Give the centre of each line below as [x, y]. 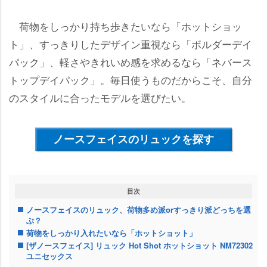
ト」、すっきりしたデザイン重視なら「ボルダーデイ [131, 44]
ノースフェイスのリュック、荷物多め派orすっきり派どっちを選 [139, 210]
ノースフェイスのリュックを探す [133, 139]
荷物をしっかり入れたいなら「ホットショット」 [111, 233]
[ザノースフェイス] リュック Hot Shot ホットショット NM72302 [139, 246]
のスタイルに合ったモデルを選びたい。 [100, 98]
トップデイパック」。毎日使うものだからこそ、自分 [131, 80]
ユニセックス [49, 256]
